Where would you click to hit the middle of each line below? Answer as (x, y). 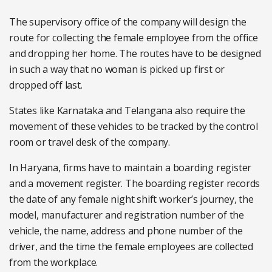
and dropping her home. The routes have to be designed (135, 53)
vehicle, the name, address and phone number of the (126, 231)
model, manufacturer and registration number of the (127, 215)
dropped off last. (46, 85)
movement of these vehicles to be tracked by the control (134, 126)
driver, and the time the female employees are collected (131, 246)
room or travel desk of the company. (90, 142)
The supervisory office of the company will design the (128, 22)
